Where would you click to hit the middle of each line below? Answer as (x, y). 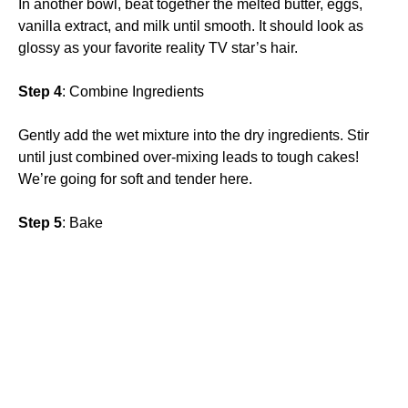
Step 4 (40, 91)
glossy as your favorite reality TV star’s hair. (158, 47)
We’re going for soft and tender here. (135, 178)
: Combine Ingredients (133, 91)
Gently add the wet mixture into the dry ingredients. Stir (194, 135)
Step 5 (40, 222)
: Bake (82, 222)
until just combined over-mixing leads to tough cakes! (189, 157)
